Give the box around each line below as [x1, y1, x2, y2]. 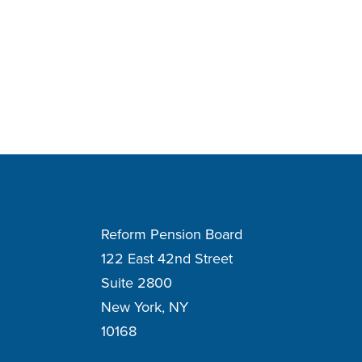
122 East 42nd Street [101, 248, 233, 268]
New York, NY [101, 297, 188, 317]
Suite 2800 [101, 272, 172, 293]
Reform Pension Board [101, 224, 242, 244]
